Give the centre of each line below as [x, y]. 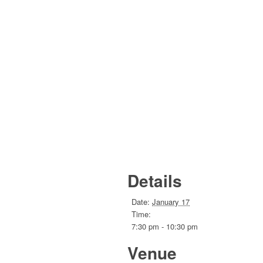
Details [155, 181]
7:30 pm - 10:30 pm [165, 227]
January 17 [171, 202]
